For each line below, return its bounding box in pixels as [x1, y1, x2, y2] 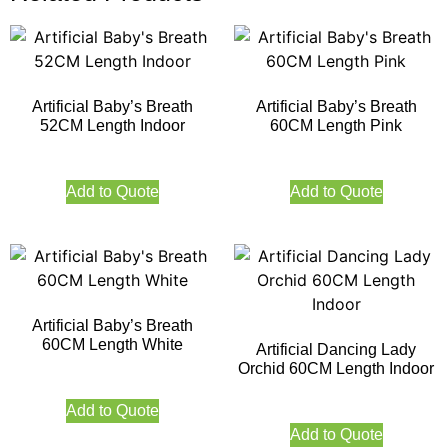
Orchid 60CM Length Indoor [238, 360, 434, 378]
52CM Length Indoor [39, 117, 185, 135]
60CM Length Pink [270, 117, 402, 135]
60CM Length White [41, 336, 183, 354]
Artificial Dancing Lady [256, 341, 416, 359]
